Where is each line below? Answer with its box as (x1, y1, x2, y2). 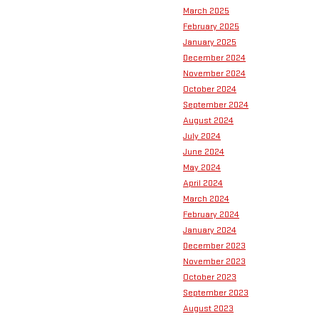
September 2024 (183, 99, 249, 111)
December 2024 (183, 52, 246, 64)
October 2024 (183, 83, 236, 95)
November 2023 (183, 256, 246, 268)
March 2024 (183, 193, 229, 205)
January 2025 (183, 36, 236, 48)
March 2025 (183, 5, 229, 17)
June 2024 (183, 146, 224, 158)
